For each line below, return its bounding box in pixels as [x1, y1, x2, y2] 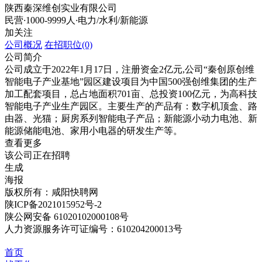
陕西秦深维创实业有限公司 [5, 3, 117, 13]
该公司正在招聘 [5, 150, 70, 160]
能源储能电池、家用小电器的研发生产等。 [5, 126, 182, 136]
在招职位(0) [44, 40, 92, 50]
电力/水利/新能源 [78, 15, 148, 25]
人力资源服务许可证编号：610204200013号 [5, 224, 182, 234]
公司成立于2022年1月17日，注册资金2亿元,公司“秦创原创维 [5, 64, 254, 74]
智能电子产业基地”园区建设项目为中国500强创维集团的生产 [5, 77, 257, 87]
